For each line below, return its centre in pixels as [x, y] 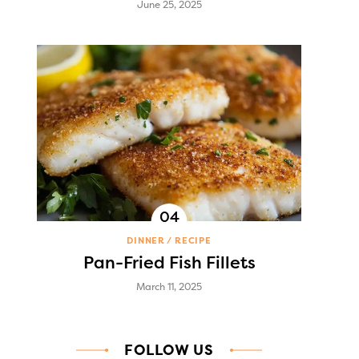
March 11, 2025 [169, 286]
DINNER [146, 240]
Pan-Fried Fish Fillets [169, 262]
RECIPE [193, 240]
